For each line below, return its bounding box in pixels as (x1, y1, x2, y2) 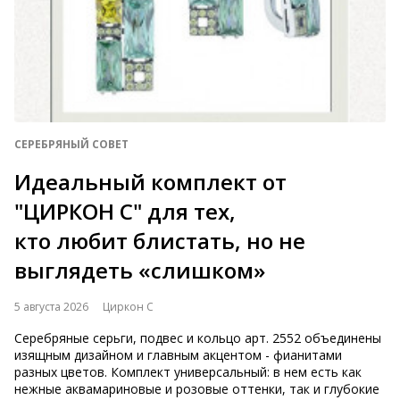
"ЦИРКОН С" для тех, (14, 196, 236, 226)
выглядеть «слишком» (14, 255, 265, 285)
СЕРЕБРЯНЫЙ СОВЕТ (14, 137, 129, 152)
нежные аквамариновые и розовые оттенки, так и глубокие (14, 380, 379, 397)
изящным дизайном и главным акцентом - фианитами (14, 346, 342, 363)
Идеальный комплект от (14, 167, 287, 196)
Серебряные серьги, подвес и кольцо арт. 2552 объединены (14, 329, 381, 346)
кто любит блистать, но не (14, 226, 305, 255)
